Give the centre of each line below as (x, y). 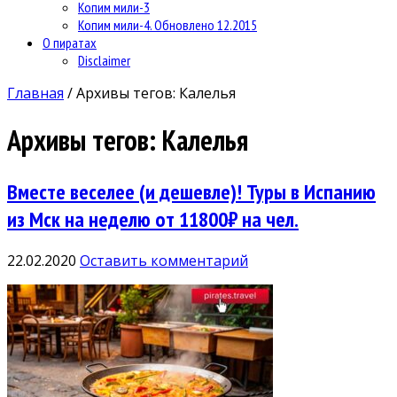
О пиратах (70, 42)
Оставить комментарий (164, 260)
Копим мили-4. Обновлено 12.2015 (167, 24)
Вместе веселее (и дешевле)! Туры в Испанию (191, 191)
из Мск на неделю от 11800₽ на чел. (153, 219)
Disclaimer (104, 60)
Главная (35, 93)
